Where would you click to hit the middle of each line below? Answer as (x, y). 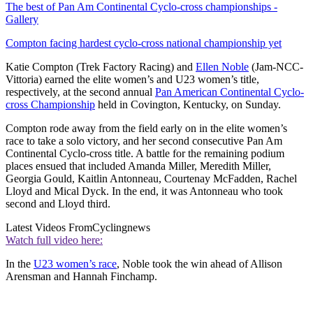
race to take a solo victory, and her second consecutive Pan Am (144, 140)
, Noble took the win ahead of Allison (199, 263)
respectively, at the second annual (80, 92)
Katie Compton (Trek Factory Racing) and (101, 66)
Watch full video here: (54, 240)
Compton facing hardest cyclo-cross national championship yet (144, 43)
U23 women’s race (75, 263)
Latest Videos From (49, 227)
